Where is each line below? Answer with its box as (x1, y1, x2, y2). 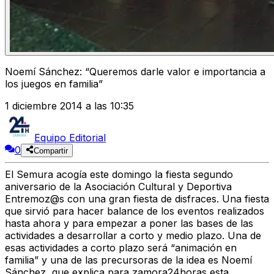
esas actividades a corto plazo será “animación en (5, 242, 237, 254)
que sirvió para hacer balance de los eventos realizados (5, 205, 264, 218)
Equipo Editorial (34, 131, 106, 144)
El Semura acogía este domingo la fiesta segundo (5, 168, 233, 181)
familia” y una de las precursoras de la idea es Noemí (5, 254, 252, 267)
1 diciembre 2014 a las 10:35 (5, 100, 134, 113)
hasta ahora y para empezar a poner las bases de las (5, 217, 253, 230)
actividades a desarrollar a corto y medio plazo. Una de (5, 229, 261, 242)
